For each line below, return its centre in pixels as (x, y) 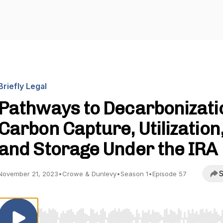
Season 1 (134, 174)
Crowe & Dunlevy (89, 174)
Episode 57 (169, 174)
